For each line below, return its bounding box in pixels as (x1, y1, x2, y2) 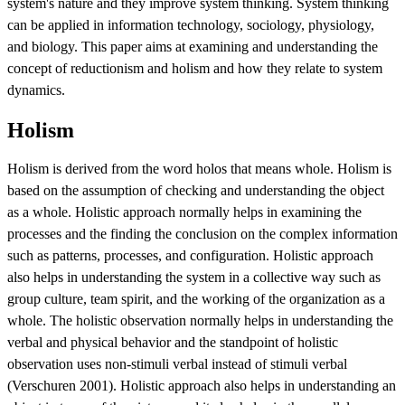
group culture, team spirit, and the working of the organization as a (7, 291, 385, 307)
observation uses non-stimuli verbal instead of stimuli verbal (7, 356, 347, 372)
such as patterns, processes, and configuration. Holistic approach (7, 248, 373, 264)
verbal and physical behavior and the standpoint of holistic (7, 334, 338, 351)
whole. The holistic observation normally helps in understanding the (7, 313, 393, 329)
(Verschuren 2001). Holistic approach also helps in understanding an (7, 378, 396, 394)
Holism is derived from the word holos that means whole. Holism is (7, 161, 391, 177)
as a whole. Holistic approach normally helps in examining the (7, 204, 362, 221)
